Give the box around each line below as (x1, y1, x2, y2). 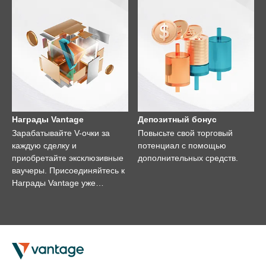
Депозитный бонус (138, 115, 217, 125)
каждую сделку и (12, 141, 77, 151)
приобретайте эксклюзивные (12, 153, 123, 163)
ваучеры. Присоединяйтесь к (12, 166, 125, 176)
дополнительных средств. (138, 153, 239, 163)
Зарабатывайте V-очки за (12, 128, 110, 138)
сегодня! (12, 191, 45, 201)
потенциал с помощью (138, 141, 227, 151)
